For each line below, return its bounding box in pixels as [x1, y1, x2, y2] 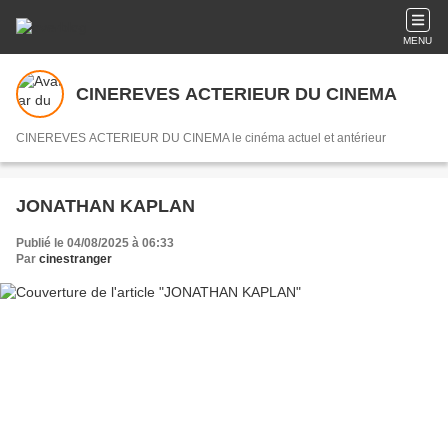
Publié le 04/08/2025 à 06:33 [16, 236, 174, 250]
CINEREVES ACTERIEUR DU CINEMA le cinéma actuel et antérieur [89, 131, 387, 145]
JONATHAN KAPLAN [16, 196, 195, 216]
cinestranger [39, 252, 112, 266]
